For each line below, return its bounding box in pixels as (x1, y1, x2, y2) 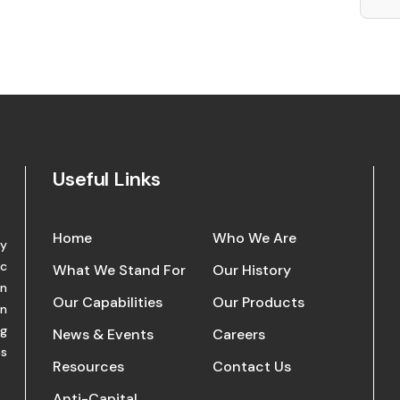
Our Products (212, 293, 305, 312)
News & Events (52, 325, 154, 344)
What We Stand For (52, 261, 186, 279)
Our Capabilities (52, 293, 162, 312)
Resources (52, 357, 124, 376)
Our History (212, 261, 292, 279)
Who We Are (212, 229, 297, 247)
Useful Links (52, 166, 161, 192)
